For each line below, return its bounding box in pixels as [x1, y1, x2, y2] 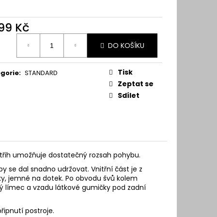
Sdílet [118, 91, 139, 101]
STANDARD [25, 68, 58, 78]
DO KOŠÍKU [108, 40, 144, 50]
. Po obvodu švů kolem [62, 173, 138, 184]
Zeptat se [118, 79, 154, 89]
